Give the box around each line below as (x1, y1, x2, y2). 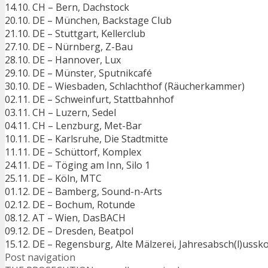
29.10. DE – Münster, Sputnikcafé (5, 66, 152, 80)
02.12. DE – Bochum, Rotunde (5, 197, 135, 211)
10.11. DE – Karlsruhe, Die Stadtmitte (5, 132, 168, 145)
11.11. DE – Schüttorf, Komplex (5, 145, 141, 159)
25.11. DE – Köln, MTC (5, 171, 102, 185)
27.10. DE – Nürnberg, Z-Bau (5, 39, 133, 53)
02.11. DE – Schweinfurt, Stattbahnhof (5, 92, 174, 106)
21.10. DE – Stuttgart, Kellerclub (5, 26, 145, 40)
